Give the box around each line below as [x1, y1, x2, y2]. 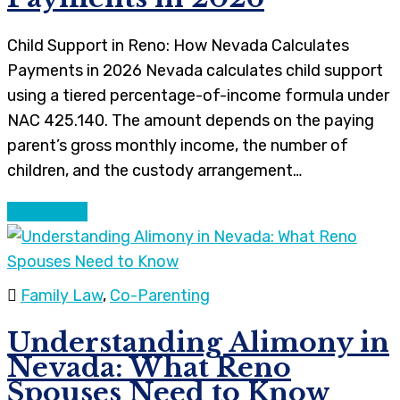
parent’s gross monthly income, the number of [7, 135, 348, 155]
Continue [7, 201, 78, 221]
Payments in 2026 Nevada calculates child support [7, 60, 383, 80]
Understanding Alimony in [7, 325, 389, 359]
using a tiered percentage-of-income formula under [7, 85, 389, 105]
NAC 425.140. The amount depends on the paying [7, 110, 374, 130]
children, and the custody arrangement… [7, 160, 302, 180]
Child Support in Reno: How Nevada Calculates [7, 35, 349, 55]
